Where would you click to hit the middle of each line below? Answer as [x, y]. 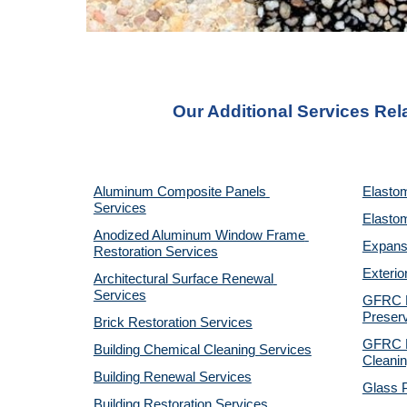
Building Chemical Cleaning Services [202, 350]
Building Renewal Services [172, 377]
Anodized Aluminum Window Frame [199, 235]
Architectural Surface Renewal [183, 279]
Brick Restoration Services [173, 323]
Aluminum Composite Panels [179, 192]
